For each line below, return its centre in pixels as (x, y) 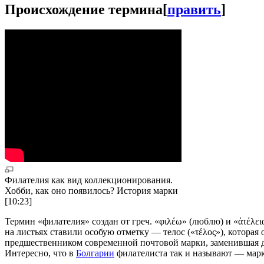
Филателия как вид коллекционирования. (89, 180)
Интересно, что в (40, 253)
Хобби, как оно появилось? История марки (91, 190)
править (194, 9)
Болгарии (95, 253)
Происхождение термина (84, 9)
